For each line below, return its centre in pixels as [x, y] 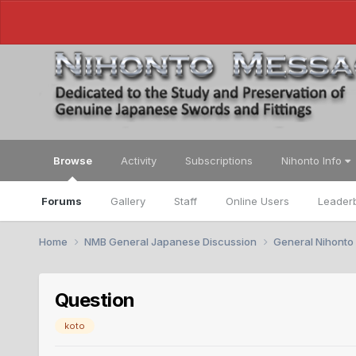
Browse [72, 161]
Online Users [257, 201]
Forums [61, 201]
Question [95, 300]
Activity [138, 161]
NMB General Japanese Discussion [171, 241]
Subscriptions [219, 161]
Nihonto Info [313, 161]
